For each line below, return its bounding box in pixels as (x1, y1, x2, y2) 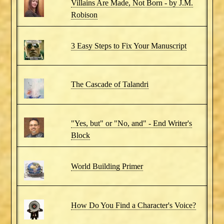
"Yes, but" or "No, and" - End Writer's (70, 119, 192, 128)
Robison (70, 10, 97, 19)
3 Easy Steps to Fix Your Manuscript (70, 41, 186, 50)
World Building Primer (70, 161, 143, 170)
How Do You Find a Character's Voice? (70, 200, 196, 209)
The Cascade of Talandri (70, 80, 148, 89)
